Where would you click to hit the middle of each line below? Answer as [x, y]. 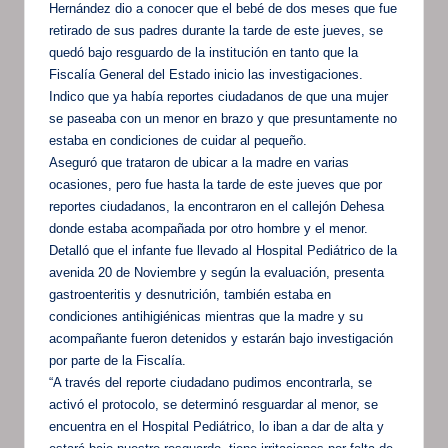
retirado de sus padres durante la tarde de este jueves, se [216, 30]
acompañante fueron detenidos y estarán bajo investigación [221, 338]
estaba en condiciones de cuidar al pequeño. [178, 140]
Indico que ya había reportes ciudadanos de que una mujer [218, 96]
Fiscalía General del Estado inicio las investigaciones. [206, 74]
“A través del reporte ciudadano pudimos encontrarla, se [210, 382]
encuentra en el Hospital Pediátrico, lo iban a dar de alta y [216, 426]
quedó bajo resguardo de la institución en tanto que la [203, 52]
